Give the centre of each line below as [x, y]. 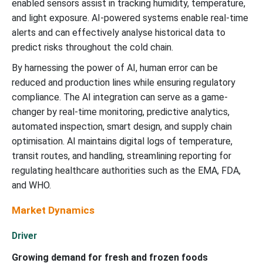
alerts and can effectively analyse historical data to [119, 32]
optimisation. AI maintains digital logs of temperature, [122, 141]
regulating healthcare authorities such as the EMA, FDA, [126, 170]
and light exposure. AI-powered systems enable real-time [130, 18]
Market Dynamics [53, 210]
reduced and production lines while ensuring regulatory [124, 82]
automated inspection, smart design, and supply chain [122, 126]
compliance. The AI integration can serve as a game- [120, 97]
